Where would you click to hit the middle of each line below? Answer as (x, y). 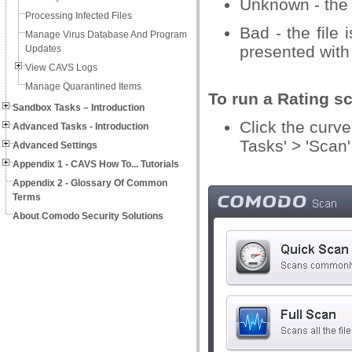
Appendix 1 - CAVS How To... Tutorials (96, 164)
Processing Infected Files (79, 16)
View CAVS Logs (61, 68)
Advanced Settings (55, 145)
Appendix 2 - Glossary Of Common (90, 183)
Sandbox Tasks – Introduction (79, 108)
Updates (43, 49)
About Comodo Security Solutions (88, 216)
